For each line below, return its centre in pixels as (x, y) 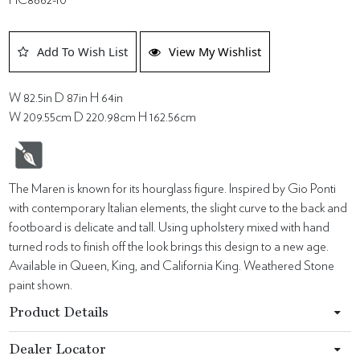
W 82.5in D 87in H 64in (66, 98)
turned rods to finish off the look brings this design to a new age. (169, 246)
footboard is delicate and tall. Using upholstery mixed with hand (170, 227)
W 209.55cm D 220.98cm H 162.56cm (103, 117)
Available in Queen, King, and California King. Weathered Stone (172, 266)
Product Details (59, 313)
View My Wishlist (215, 51)
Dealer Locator (58, 350)
